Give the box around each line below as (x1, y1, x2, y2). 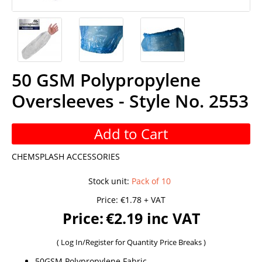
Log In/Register (60, 236, 115, 247)
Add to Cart (94, 123, 168, 143)
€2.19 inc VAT (105, 208, 200, 228)
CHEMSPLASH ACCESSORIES (12, 150, 120, 162)
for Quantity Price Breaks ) (115, 236, 206, 247)
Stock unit (88, 175, 127, 187)
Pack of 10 (132, 175, 171, 187)
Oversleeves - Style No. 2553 (12, 88, 249, 113)
